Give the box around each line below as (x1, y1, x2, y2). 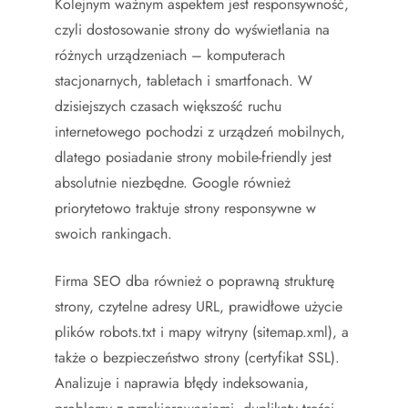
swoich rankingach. (55, 223, 172, 244)
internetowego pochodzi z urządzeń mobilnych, (55, 121, 345, 142)
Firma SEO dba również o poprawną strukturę (55, 270, 334, 291)
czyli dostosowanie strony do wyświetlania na (55, 19, 330, 40)
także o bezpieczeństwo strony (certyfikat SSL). (55, 347, 340, 368)
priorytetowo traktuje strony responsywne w (55, 198, 316, 219)
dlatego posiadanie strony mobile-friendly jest (55, 147, 331, 168)
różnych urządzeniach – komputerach (55, 45, 285, 66)
